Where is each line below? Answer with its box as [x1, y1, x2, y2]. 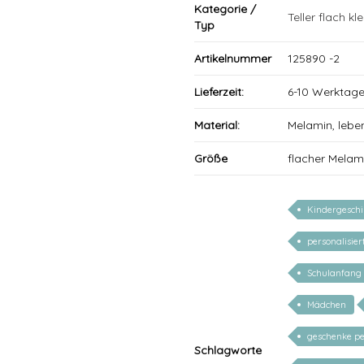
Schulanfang [307, 267, 362, 279]
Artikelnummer [194, 51, 271, 66]
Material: [194, 118, 240, 132]
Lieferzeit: [194, 84, 244, 99]
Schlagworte [194, 343, 262, 357]
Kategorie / [194, 2, 256, 16]
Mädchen [307, 299, 346, 310]
